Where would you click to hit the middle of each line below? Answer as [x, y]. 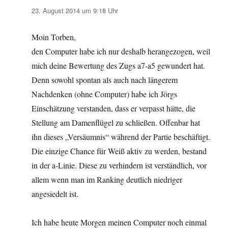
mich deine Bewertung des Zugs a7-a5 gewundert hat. [119, 65]
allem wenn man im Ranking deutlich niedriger [107, 179]
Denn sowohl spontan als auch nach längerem [105, 79]
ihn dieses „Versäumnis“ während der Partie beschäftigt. [121, 136]
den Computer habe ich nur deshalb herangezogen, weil [121, 51]
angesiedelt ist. [55, 193]
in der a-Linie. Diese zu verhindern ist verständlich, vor [119, 165]
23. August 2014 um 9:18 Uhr [75, 10]
